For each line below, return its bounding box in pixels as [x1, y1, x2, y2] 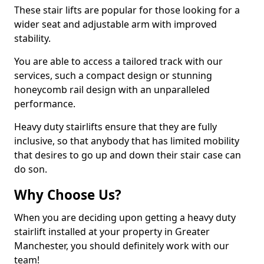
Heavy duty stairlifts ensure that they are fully [14, 120, 217, 133]
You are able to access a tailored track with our [14, 55, 223, 68]
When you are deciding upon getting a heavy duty [14, 211, 236, 224]
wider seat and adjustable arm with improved [14, 18, 217, 31]
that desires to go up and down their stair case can [14, 148, 241, 161]
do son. [14, 163, 47, 176]
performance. [14, 97, 75, 110]
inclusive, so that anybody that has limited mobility [14, 134, 239, 147]
